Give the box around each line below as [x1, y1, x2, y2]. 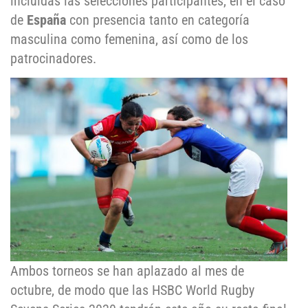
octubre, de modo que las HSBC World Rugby [10, 282, 254, 299]
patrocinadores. [10, 49, 96, 67]
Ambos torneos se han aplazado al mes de [10, 263, 244, 280]
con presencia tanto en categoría [66, 11, 250, 28]
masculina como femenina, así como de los [10, 30, 248, 47]
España [27, 11, 66, 28]
